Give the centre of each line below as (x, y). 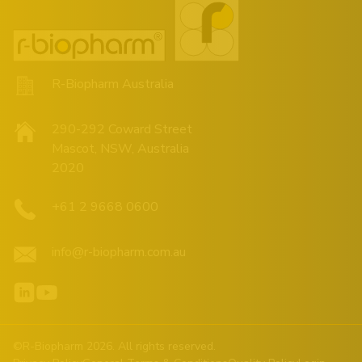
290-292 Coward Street (122, 129)
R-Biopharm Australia (113, 84)
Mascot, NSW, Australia (120, 148)
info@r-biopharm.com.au (119, 252)
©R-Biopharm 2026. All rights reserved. (114, 346)
